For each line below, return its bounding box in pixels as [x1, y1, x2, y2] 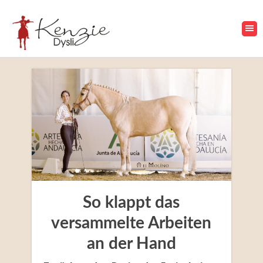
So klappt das [83, 194, 180, 211]
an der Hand [86, 235, 176, 252]
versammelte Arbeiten [51, 215, 212, 232]
